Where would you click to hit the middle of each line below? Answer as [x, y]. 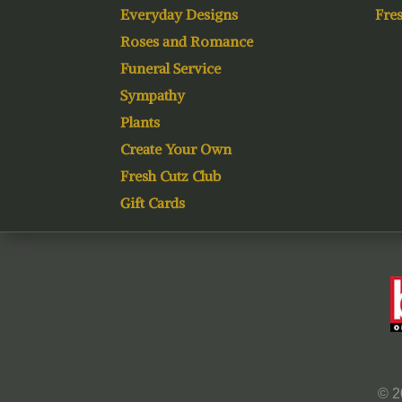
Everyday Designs [179, 15]
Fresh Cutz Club [171, 176]
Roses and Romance [187, 42]
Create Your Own [176, 149]
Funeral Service [171, 69]
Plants [140, 122]
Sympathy [153, 96]
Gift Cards [153, 203]
